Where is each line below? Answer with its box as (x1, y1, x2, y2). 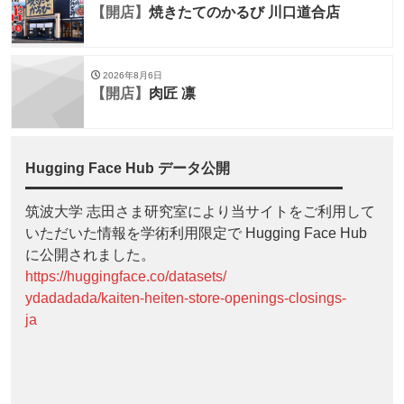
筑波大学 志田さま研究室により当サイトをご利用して (25, 203, 375, 219)
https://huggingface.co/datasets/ (25, 268, 226, 284)
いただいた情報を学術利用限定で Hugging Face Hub (25, 225, 367, 241)
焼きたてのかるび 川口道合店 (149, 4, 340, 20)
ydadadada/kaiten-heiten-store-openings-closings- (25, 289, 346, 306)
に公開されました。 (25, 246, 155, 262)
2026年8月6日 (100, 69, 162, 80)
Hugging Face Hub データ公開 (25, 160, 230, 176)
